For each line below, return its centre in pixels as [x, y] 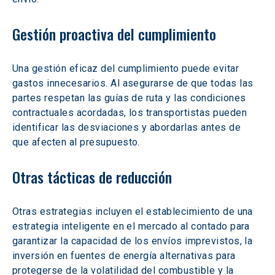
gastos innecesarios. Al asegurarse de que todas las [134, 83]
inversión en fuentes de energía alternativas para [126, 256]
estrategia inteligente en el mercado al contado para [133, 226]
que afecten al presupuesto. [76, 142]
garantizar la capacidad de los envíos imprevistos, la [134, 241]
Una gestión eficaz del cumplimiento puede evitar [127, 68]
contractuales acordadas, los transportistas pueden [131, 113]
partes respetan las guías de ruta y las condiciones [130, 98]
